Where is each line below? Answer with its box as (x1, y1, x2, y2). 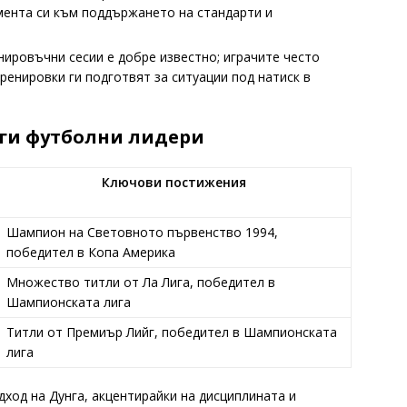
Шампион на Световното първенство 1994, (6, 223, 278, 241)
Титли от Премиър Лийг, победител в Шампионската (6, 323, 337, 341)
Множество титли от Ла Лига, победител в (6, 273, 275, 291)
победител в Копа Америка (6, 243, 175, 261)
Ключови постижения (102, 173, 246, 191)
